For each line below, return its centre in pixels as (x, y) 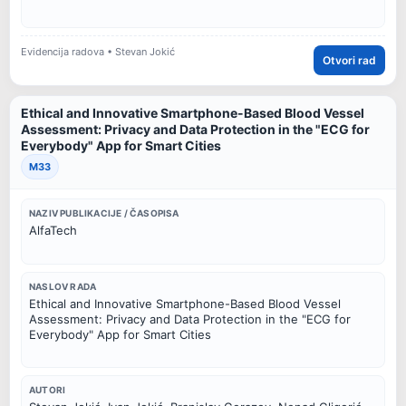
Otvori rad (349, 60)
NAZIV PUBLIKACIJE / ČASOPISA (104, 213)
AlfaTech (53, 230)
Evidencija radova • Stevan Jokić (98, 52)
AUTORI (48, 390)
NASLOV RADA (63, 286)
